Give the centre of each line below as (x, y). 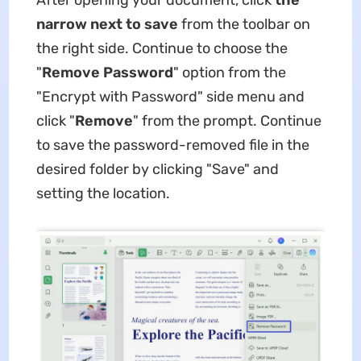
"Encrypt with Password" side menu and (170, 97)
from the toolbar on (244, 25)
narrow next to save (107, 25)
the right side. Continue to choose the (162, 49)
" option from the (229, 73)
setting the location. (106, 194)
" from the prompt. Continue (227, 121)
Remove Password (107, 73)
